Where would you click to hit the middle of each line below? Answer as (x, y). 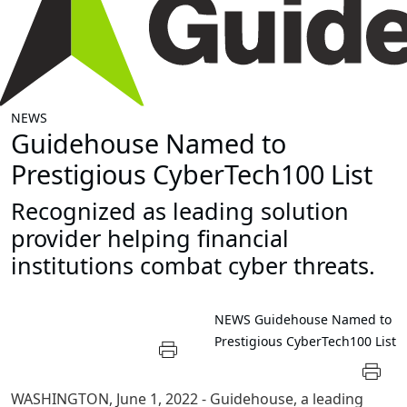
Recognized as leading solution (180, 211)
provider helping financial (150, 238)
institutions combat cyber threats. (193, 266)
